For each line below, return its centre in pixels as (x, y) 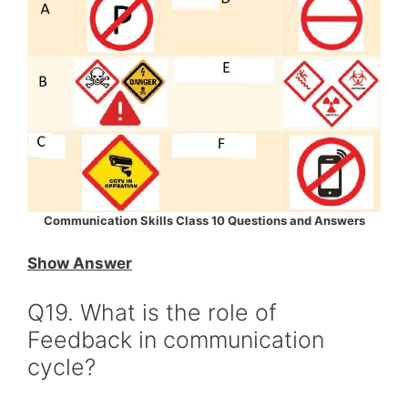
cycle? (61, 367)
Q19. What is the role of (152, 312)
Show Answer (80, 263)
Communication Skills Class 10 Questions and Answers (204, 220)
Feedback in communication (176, 339)
